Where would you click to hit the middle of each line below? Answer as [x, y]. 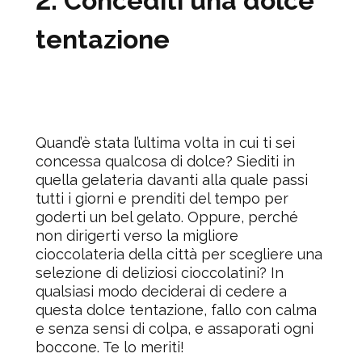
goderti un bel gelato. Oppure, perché [167, 217]
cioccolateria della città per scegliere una [179, 254]
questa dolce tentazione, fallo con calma [176, 309]
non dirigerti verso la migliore [137, 235]
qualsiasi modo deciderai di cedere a [161, 291]
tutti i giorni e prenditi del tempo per [162, 198]
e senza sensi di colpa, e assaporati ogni [175, 328]
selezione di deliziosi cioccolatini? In [160, 272]
